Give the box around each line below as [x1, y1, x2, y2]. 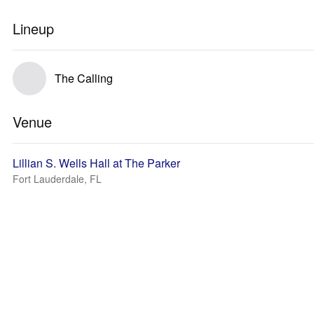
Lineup [13, 18, 54, 39]
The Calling [55, 70, 113, 86]
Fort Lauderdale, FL [13, 172, 102, 186]
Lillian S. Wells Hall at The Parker [13, 155, 180, 171]
